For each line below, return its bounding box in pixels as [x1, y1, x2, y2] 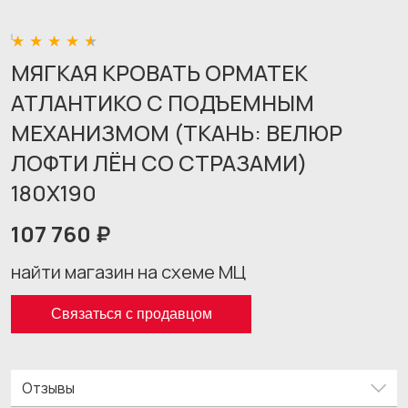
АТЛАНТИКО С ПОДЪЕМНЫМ [11, 87, 314, 117]
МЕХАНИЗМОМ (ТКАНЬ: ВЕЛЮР [11, 117, 342, 148]
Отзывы [22, 378, 75, 398]
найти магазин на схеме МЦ [11, 260, 246, 284]
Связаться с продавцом [50, 306, 212, 321]
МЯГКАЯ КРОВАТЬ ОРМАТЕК [11, 57, 308, 87]
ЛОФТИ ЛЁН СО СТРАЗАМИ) [11, 148, 308, 178]
